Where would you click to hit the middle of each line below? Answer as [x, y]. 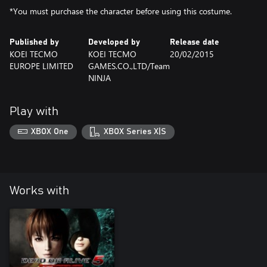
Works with [39, 191]
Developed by [114, 42]
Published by [34, 42]
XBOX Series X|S [135, 132]
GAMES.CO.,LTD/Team [129, 66]
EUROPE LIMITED [41, 66]
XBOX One [50, 132]
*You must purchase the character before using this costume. [121, 11]
